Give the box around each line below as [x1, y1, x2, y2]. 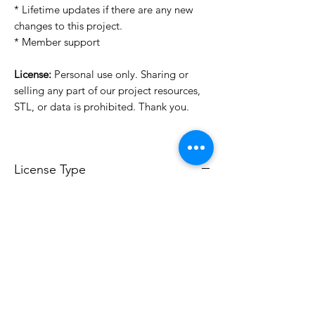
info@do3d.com [14, 224, 88, 238]
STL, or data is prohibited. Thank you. [14, 100, 189, 114]
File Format [14, 264, 77, 281]
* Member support [14, 35, 100, 49]
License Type [14, 162, 86, 178]
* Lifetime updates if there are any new [14, 3, 193, 17]
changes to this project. [14, 19, 122, 33]
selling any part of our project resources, [14, 84, 200, 98]
